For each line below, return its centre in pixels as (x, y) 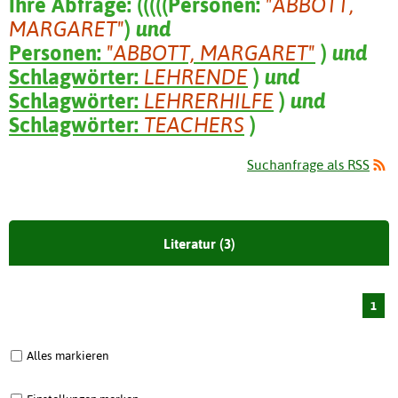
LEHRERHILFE (209, 100)
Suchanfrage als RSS (308, 165)
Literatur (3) (199, 244)
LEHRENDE (196, 76)
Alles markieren (68, 356)
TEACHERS (194, 124)
